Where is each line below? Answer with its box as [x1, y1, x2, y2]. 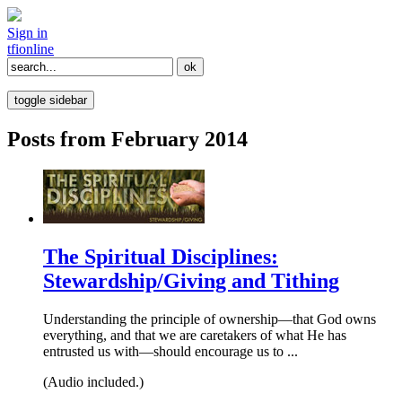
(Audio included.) [43, 373, 144, 389]
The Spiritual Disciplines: [43, 244, 278, 268]
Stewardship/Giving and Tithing [43, 268, 339, 293]
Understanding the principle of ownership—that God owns [43, 310, 376, 327]
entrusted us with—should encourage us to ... [43, 343, 298, 359]
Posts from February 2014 [7, 127, 248, 151]
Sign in [7, 25, 48, 40]
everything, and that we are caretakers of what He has [43, 327, 346, 343]
